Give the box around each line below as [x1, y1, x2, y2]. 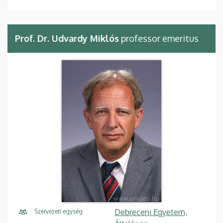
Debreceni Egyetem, [114, 207, 187, 218]
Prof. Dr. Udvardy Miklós [15, 33, 119, 44]
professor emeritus [119, 33, 199, 44]
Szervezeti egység [34, 208, 83, 216]
